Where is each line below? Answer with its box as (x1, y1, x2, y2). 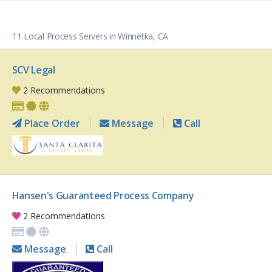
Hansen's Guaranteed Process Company (12, 189, 194, 203)
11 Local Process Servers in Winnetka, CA (12, 30, 168, 42)
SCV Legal (12, 63, 55, 77)
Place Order (21, 117, 80, 131)
